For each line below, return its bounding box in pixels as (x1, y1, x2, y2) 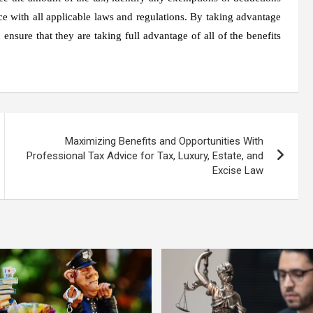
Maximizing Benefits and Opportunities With (65, 134, 264, 147)
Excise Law (212, 163, 264, 177)
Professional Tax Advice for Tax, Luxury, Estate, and (27, 149, 264, 162)
